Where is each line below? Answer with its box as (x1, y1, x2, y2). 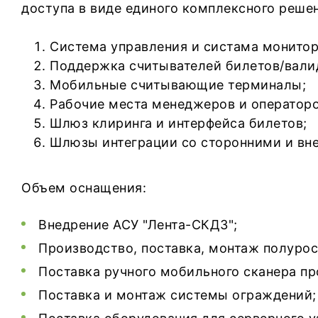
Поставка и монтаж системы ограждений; (38, 287, 317, 302)
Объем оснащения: (21, 180, 146, 195)
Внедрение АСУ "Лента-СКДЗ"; (38, 217, 238, 232)
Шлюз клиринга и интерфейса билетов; (50, 116, 307, 131)
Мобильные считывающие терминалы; (50, 77, 306, 92)
